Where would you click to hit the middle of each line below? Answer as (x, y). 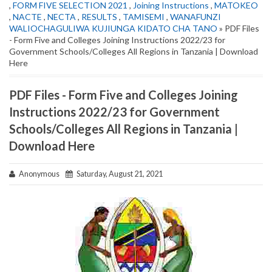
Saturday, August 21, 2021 (118, 174)
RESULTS (99, 16)
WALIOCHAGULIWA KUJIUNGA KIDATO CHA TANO (113, 28)
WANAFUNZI (195, 16)
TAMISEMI (144, 16)
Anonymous (40, 174)
